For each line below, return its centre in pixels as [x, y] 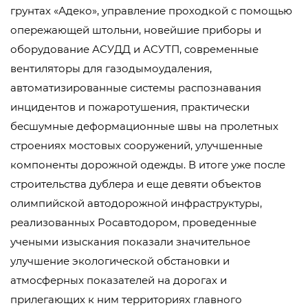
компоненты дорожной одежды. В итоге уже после [148, 165]
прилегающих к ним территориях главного [126, 299]
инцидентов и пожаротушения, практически [130, 107]
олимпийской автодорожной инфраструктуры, [136, 203]
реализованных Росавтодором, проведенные [133, 222]
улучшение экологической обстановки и [120, 261]
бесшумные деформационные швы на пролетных [144, 126]
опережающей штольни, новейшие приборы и [136, 30]
